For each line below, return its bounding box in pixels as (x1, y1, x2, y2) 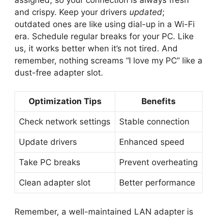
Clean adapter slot (19, 178, 91, 188)
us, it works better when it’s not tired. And (15, 43, 178, 53)
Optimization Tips (28, 96, 102, 107)
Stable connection (119, 117, 189, 127)
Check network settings (19, 117, 110, 127)
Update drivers (19, 137, 77, 147)
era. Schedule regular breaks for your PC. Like (15, 31, 194, 41)
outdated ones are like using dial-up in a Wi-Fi (15, 19, 195, 29)
